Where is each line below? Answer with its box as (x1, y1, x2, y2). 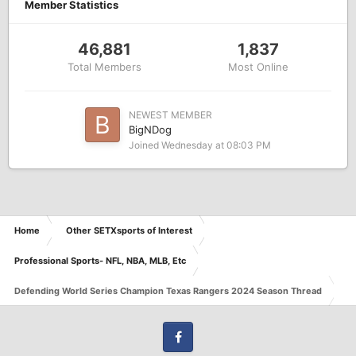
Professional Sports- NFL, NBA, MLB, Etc (14, 254, 186, 266)
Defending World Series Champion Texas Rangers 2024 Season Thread (14, 284, 322, 296)
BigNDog (129, 122, 172, 136)
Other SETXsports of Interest (66, 224, 192, 236)
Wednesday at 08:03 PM (161, 138, 271, 151)
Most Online (227, 60, 288, 73)
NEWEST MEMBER (129, 108, 212, 121)
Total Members (68, 60, 142, 73)
